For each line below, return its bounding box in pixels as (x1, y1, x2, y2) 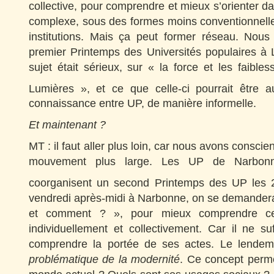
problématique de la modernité (29, 253, 180, 265)
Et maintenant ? (29, 119, 106, 131)
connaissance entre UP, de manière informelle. (29, 97, 256, 109)
